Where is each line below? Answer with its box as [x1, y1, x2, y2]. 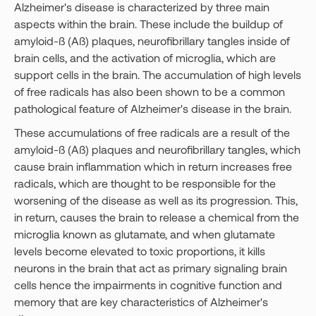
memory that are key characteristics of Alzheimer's [14, 295, 268, 308]
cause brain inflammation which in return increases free [14, 159, 292, 173]
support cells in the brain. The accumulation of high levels [14, 68, 301, 81]
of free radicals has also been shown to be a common [14, 85, 285, 98]
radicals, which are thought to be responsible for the [14, 176, 276, 190]
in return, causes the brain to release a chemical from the [14, 210, 299, 224]
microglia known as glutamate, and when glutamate [14, 227, 275, 241]
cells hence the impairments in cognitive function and [14, 278, 282, 291]
